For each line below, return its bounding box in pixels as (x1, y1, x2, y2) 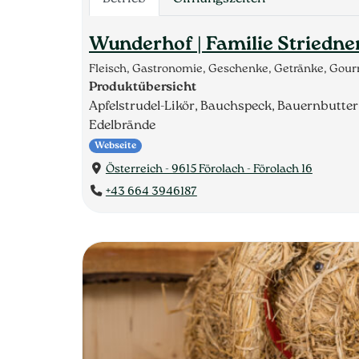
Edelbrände (89, 119, 155, 132)
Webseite (95, 141, 137, 151)
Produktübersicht (89, 81, 196, 94)
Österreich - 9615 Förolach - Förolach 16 (105, 163, 313, 175)
